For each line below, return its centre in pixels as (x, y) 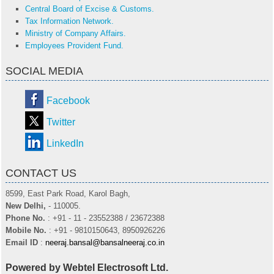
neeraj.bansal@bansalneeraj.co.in (105, 243)
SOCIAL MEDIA (44, 71)
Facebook (68, 101)
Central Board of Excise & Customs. (90, 9)
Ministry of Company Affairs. (76, 33)
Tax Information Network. (69, 21)
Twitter (61, 122)
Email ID (22, 243)
